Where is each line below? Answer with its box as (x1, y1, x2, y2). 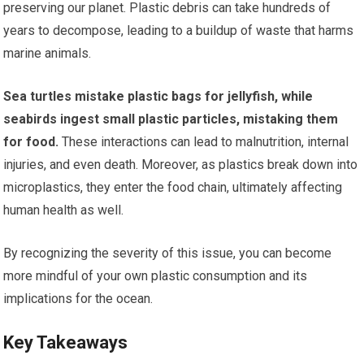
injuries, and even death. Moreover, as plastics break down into (3, 157, 358, 173)
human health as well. (3, 202, 124, 219)
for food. (3, 134, 59, 150)
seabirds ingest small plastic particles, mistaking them (3, 111, 339, 128)
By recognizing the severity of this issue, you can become (3, 245, 332, 262)
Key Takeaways (3, 332, 128, 353)
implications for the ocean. (3, 291, 154, 307)
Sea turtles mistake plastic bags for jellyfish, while (3, 89, 314, 105)
